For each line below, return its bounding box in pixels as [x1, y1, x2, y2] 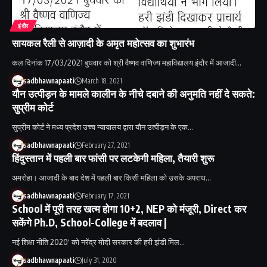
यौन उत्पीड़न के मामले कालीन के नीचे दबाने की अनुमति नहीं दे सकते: [12, 86, 255, 100]
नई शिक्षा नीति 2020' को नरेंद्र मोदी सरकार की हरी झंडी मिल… [12, 237, 185, 247]
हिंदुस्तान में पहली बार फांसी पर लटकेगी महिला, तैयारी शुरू [12, 151, 214, 164]
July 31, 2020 [81, 255, 117, 265]
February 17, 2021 [81, 191, 129, 200]
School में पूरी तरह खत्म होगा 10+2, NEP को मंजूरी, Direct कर [12, 201, 246, 215]
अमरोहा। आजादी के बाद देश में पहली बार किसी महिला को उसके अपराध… [12, 172, 211, 182]
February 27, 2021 [81, 140, 130, 150]
